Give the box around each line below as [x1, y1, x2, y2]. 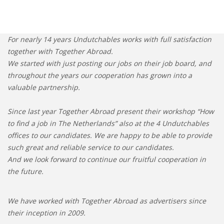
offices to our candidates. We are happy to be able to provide [7, 130, 212, 140]
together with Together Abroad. [7, 46, 113, 56]
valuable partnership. [7, 82, 80, 92]
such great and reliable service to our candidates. [7, 142, 174, 152]
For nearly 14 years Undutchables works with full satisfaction [7, 34, 211, 44]
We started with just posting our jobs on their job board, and [7, 58, 211, 68]
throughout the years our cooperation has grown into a [7, 70, 192, 80]
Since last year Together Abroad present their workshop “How [7, 106, 214, 116]
